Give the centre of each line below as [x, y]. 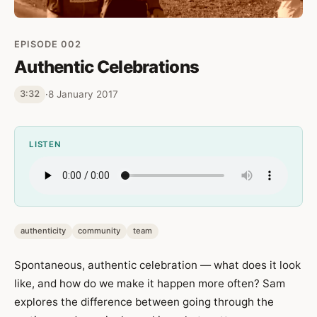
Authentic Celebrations [107, 67]
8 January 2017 [83, 94]
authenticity [43, 231]
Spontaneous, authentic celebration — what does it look [157, 265]
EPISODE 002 [48, 44]
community [99, 231]
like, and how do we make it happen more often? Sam [150, 283]
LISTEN [45, 144]
